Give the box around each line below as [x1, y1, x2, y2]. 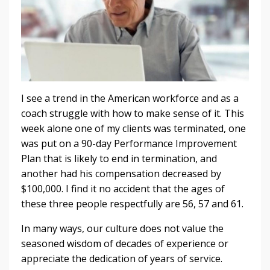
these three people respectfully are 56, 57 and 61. [21, 196, 243, 210]
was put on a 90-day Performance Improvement [21, 136, 237, 150]
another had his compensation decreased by [21, 166, 221, 180]
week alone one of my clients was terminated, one [21, 121, 246, 135]
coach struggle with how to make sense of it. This [21, 106, 244, 120]
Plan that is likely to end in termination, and [21, 151, 217, 165]
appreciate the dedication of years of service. [21, 251, 222, 265]
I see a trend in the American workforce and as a [21, 91, 239, 105]
